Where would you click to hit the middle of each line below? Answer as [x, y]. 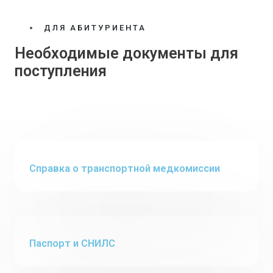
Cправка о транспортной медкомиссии [125, 169]
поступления [61, 71]
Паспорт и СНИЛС [72, 244]
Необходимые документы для [126, 54]
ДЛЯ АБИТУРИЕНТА [95, 28]
